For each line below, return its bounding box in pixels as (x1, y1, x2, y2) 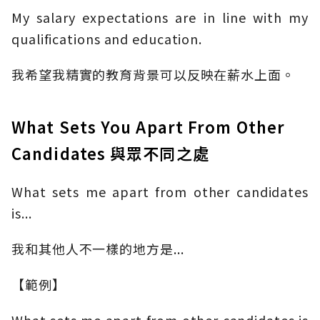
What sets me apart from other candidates (11, 182, 309, 201)
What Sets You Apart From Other (11, 115, 286, 139)
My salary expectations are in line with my (11, 8, 309, 27)
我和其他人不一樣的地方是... (11, 239, 184, 259)
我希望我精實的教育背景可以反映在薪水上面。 (11, 65, 295, 84)
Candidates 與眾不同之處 (11, 141, 209, 165)
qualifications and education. (11, 29, 203, 49)
